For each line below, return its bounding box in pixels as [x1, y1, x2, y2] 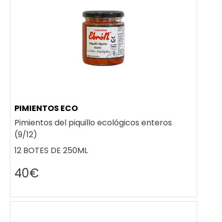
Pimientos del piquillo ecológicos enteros [14, 117, 172, 129]
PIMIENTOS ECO [14, 103, 78, 114]
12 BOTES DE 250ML [14, 145, 88, 157]
